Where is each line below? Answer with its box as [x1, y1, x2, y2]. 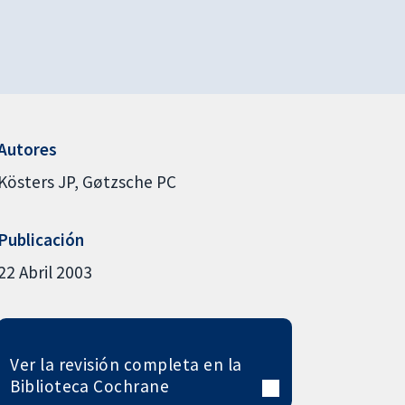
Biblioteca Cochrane [10, 374, 170, 397]
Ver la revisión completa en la [10, 353, 242, 375]
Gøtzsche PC [81, 170, 176, 193]
